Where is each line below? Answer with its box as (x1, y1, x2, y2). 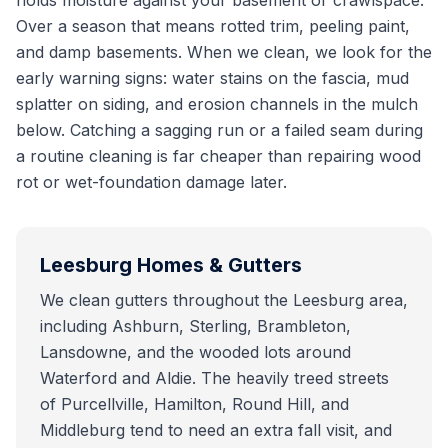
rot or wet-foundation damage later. (16, 172, 287, 192)
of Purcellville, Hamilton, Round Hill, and (40, 394, 349, 414)
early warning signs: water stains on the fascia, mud (16, 68, 409, 88)
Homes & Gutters (132, 253, 302, 277)
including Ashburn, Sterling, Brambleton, (40, 316, 351, 336)
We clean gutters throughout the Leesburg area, (40, 290, 408, 310)
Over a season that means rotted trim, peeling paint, (16, 16, 410, 36)
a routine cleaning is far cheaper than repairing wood (16, 146, 421, 166)
